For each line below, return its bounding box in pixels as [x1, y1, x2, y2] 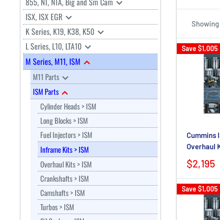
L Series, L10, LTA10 [26, 40, 83, 52]
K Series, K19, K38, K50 [26, 26, 96, 37]
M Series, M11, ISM [26, 55, 82, 67]
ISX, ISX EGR [26, 11, 64, 23]
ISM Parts [33, 86, 60, 97]
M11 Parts [33, 71, 61, 82]
